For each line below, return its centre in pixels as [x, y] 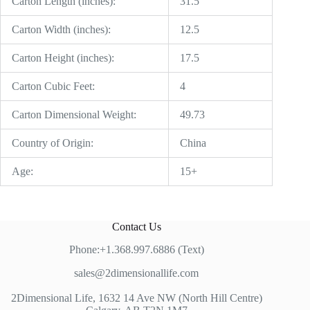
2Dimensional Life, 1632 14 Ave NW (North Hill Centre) [136, 298]
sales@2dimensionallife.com [137, 273]
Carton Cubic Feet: [53, 86]
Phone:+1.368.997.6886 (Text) [136, 250]
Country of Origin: [53, 143]
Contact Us [136, 227]
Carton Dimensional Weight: [74, 115]
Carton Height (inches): [63, 58]
